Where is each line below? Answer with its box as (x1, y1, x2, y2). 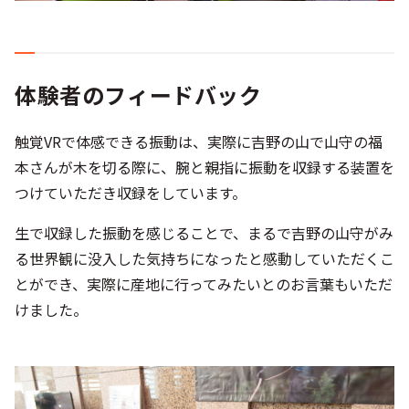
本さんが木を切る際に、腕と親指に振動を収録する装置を (15, 155, 394, 178)
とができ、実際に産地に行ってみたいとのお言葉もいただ (15, 272, 393, 295)
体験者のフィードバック (15, 78, 262, 110)
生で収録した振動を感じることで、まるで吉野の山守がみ (15, 221, 393, 244)
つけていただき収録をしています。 (15, 181, 246, 204)
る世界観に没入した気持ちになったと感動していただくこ (15, 246, 394, 269)
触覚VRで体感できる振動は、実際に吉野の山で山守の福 (15, 130, 383, 152)
